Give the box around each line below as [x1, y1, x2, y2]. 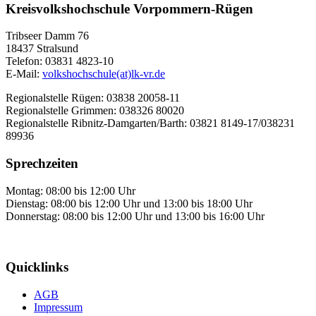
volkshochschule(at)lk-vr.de [42, 68, 165, 80]
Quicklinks [6, 260, 68, 275]
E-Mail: [6, 68, 42, 80]
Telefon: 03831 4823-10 [6, 55, 114, 68]
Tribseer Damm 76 [6, 30, 89, 42]
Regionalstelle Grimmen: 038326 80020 [6, 104, 184, 117]
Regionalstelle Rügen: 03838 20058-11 [6, 92, 180, 104]
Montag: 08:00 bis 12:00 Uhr [6, 184, 135, 197]
